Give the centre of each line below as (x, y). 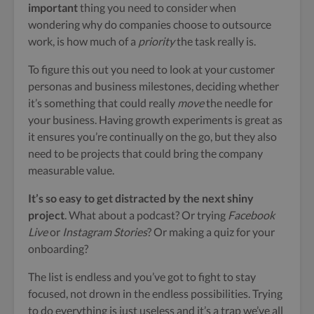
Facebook (251, 214)
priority (156, 41)
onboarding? (58, 248)
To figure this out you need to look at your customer (151, 69)
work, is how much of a (83, 41)
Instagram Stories (105, 231)
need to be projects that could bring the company (145, 153)
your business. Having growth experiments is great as (155, 119)
